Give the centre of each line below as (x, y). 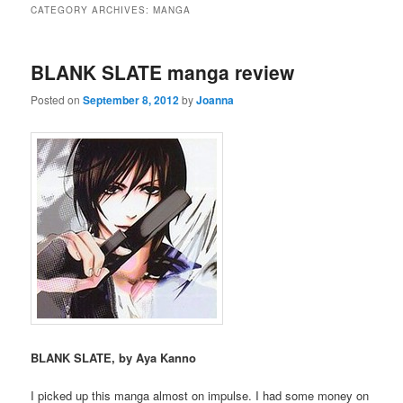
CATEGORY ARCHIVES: (92, 9)
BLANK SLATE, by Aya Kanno (114, 357)
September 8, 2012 (131, 100)
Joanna (215, 100)
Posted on (57, 100)
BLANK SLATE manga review (163, 72)
